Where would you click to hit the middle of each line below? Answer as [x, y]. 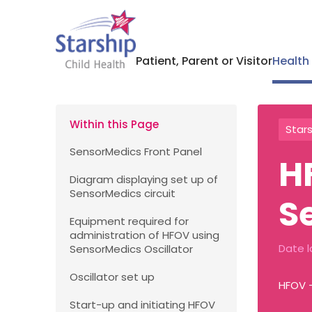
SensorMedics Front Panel [136, 151]
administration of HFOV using [145, 235]
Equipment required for [129, 221]
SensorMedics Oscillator [131, 249]
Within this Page [114, 124]
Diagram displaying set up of [144, 179]
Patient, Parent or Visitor [204, 61]
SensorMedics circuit [123, 193]
